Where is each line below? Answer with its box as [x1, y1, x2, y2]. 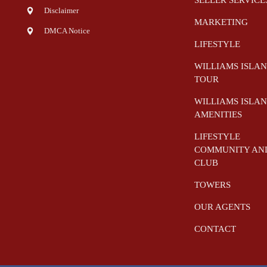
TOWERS [194, 179, 231, 190]
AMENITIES [194, 109, 243, 119]
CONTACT [194, 223, 237, 234]
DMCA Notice [44, 26, 90, 35]
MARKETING [194, 17, 249, 27]
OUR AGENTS [194, 201, 251, 212]
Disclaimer [44, 5, 79, 15]
